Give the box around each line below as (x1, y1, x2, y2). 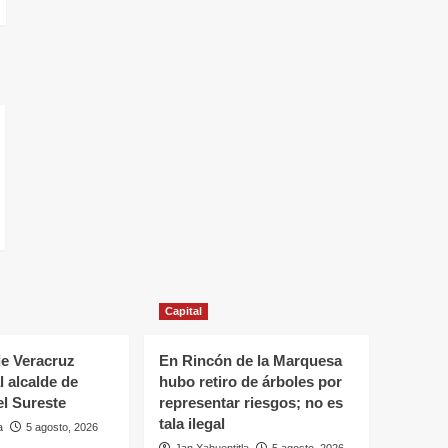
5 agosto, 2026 (25, 421, 98, 434)
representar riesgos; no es (158, 394, 343, 412)
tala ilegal (158, 415, 225, 433)
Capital (164, 305, 202, 318)
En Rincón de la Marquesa (158, 352, 342, 370)
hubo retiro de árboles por (158, 373, 342, 391)
